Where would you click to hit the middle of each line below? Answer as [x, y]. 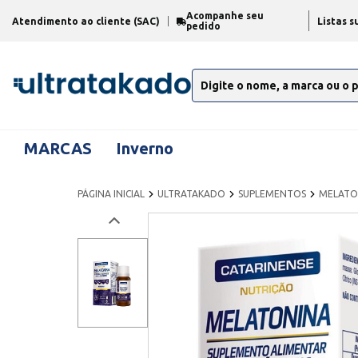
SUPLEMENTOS [272, 194]
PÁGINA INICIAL [111, 194]
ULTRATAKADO [191, 194]
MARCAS [58, 148]
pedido [203, 26]
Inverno [145, 148]
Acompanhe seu [225, 16]
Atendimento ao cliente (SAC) [86, 21]
